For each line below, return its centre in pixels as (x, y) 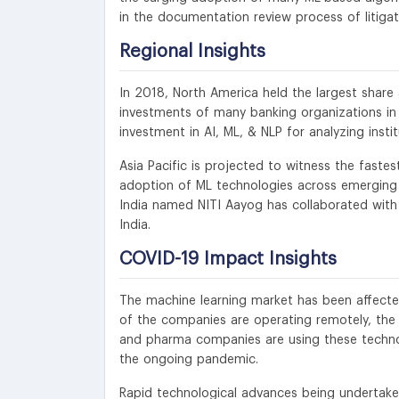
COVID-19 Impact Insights (228, 259)
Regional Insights (192, 51)
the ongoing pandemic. (189, 359)
